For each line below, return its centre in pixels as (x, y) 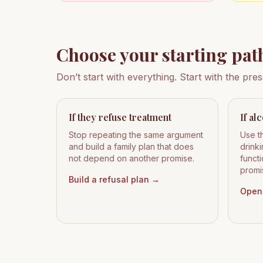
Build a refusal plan (109, 179)
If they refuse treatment (120, 117)
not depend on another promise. (131, 158)
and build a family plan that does (131, 146)
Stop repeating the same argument (136, 135)
